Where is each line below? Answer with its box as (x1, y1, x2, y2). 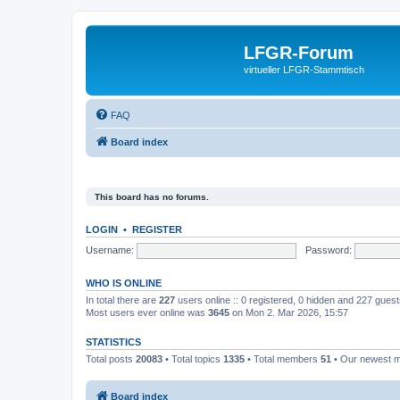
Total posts (86, 354, 136, 364)
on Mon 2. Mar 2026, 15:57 (229, 307, 348, 318)
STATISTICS (86, 337, 141, 347)
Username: (86, 244, 134, 255)
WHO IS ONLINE (86, 278, 162, 288)
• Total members (245, 354, 321, 364)
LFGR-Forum (244, 43, 354, 62)
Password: (304, 244, 352, 255)
